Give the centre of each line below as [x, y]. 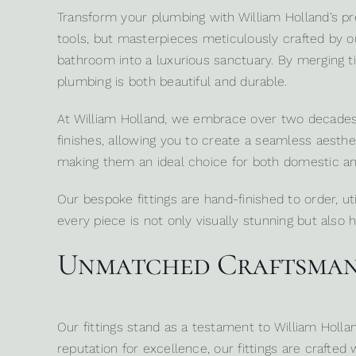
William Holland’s [288, 17]
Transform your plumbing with [147, 17]
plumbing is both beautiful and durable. [172, 82]
